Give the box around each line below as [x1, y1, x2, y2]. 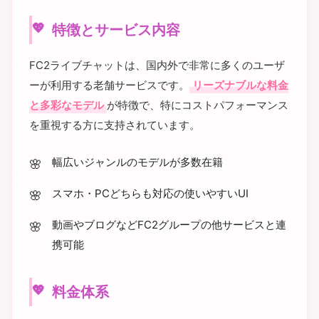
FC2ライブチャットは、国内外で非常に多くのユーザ [29, 58, 285, 72]
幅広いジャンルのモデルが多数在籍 [52, 155, 223, 169]
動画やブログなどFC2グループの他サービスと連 [52, 218, 286, 231]
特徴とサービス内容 [52, 21, 180, 38]
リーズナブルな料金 [192, 78, 288, 92]
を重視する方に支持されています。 [29, 118, 200, 132]
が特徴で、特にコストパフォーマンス [107, 98, 288, 112]
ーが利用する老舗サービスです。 [29, 78, 189, 92]
